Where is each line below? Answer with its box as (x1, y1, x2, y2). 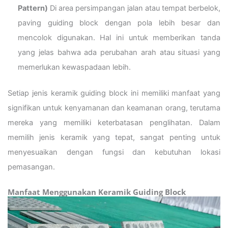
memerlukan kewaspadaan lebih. (18, 62, 131, 72)
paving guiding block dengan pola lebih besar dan (18, 18, 220, 27)
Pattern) (18, 3, 48, 13)
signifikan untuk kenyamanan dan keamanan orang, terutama (8, 103, 220, 112)
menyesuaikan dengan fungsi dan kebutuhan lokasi (8, 147, 220, 157)
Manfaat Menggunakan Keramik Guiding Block (8, 187, 186, 197)
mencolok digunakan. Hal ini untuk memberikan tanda (18, 33, 220, 42)
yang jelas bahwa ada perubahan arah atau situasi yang (18, 47, 220, 57)
